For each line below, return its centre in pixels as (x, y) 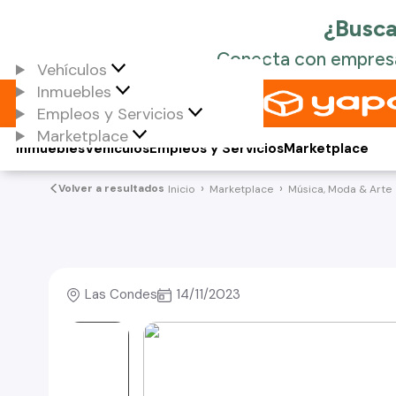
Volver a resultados (111, 188)
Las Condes (121, 294)
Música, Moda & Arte (339, 189)
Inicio (181, 189)
